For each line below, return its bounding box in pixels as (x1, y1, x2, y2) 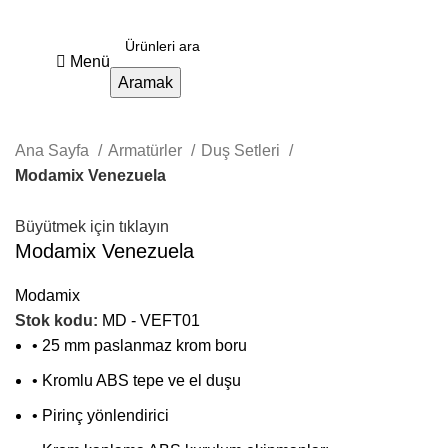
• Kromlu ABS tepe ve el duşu (32, 372, 241, 390)
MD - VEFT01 (102, 312, 200, 330)
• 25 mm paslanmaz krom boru (32, 337, 247, 355)
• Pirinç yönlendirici (32, 407, 169, 425)
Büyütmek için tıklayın (15, 218, 169, 236)
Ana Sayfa (15, 142, 93, 159)
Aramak (117, 74, 173, 91)
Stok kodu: (15, 312, 102, 330)
